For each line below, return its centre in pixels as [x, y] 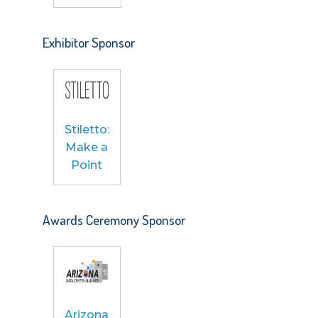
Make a [87, 147]
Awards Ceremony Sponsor [114, 219]
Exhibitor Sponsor [88, 42]
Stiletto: [87, 129]
